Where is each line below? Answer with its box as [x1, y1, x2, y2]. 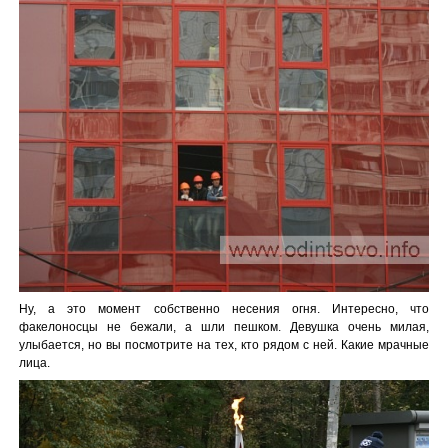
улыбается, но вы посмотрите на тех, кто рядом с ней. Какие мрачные [19, 337, 429, 352]
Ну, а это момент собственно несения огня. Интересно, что [19, 301, 429, 316]
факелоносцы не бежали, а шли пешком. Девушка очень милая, [19, 319, 429, 334]
